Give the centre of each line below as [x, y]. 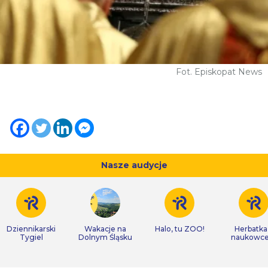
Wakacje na [105, 229]
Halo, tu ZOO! [179, 229]
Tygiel [31, 237]
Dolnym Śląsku [105, 237]
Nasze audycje [134, 165]
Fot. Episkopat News [219, 72]
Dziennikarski [31, 229]
